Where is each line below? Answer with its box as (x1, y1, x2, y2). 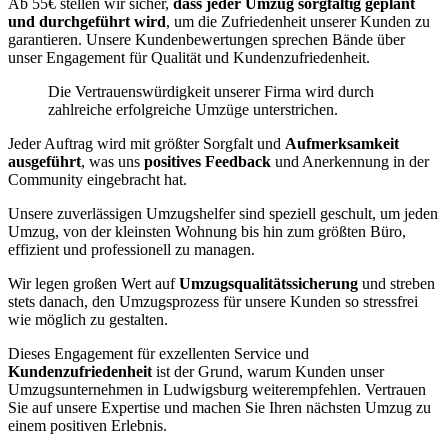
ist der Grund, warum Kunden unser (156, 363, 384, 381)
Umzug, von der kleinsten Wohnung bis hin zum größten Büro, (8, 223, 406, 241)
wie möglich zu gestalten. (8, 311, 168, 329)
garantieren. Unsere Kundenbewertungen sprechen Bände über (8, 31, 405, 49)
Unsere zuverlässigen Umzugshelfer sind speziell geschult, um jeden (8, 205, 438, 223)
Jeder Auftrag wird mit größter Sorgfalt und (8, 135, 285, 153)
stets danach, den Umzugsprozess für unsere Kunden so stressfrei (8, 293, 418, 311)
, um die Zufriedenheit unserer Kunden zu (166, 13, 430, 31)
